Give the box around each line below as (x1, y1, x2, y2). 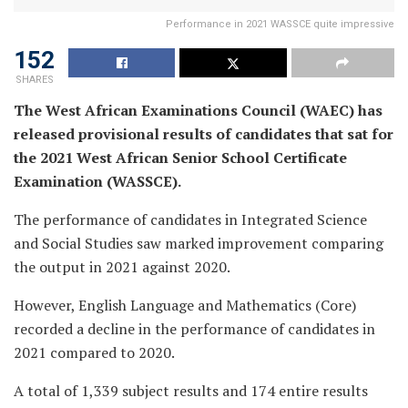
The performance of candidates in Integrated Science (14, 209, 367, 229)
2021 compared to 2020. (14, 342, 175, 362)
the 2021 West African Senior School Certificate (14, 147, 347, 168)
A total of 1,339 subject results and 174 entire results (14, 380, 368, 401)
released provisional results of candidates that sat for (14, 123, 393, 144)
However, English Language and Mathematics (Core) (14, 294, 356, 315)
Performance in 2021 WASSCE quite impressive (166, 17, 394, 30)
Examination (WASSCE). (14, 170, 181, 191)
